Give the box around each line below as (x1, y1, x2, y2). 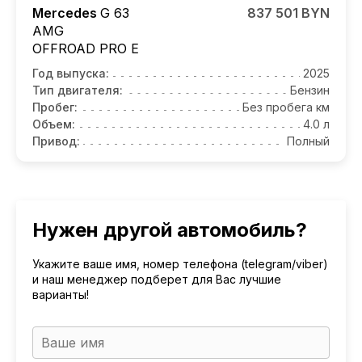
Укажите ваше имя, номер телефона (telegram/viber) (32, 256, 328, 271)
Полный (287, 133, 330, 148)
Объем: (32, 116, 75, 131)
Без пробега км (242, 99, 330, 114)
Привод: (32, 133, 80, 148)
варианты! (32, 287, 89, 301)
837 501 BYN (247, 4, 330, 21)
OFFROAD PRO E (32, 40, 139, 57)
